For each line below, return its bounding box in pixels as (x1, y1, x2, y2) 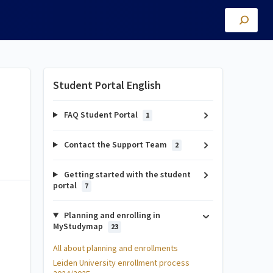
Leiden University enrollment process (53, 257, 190, 269)
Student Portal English (53, 78, 161, 93)
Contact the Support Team (62, 139, 169, 151)
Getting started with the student (62, 169, 191, 181)
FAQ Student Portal (62, 109, 140, 121)
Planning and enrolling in (62, 210, 160, 222)
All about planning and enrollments (53, 243, 178, 255)
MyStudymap (53, 221, 105, 233)
